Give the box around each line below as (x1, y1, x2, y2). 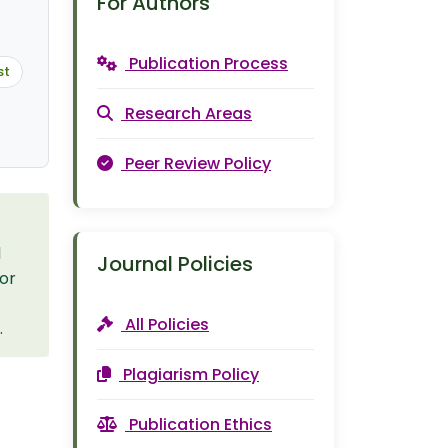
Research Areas (125, 102, 252, 125)
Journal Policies (97, 250, 253, 278)
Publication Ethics (129, 413, 272, 436)
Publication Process (129, 52, 288, 75)
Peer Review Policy (125, 152, 271, 175)
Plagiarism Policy (123, 363, 259, 386)
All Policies (125, 313, 209, 336)
